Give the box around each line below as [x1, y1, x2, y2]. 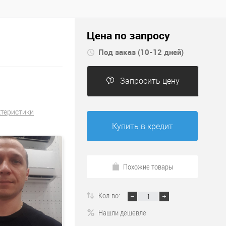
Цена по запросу [87, 28, 170, 43]
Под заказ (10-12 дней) [98, 47, 184, 58]
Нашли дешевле [98, 207, 146, 218]
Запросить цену [120, 76, 180, 86]
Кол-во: [98, 190, 122, 201]
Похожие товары [123, 161, 174, 172]
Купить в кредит [111, 122, 173, 132]
